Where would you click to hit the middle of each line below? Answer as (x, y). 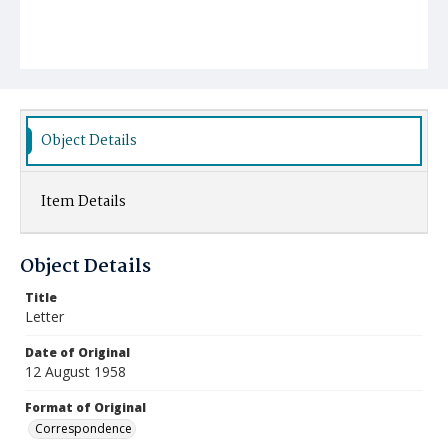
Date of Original (77, 352)
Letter (44, 316)
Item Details (83, 202)
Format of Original (85, 407)
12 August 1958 (75, 371)
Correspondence (83, 428)
